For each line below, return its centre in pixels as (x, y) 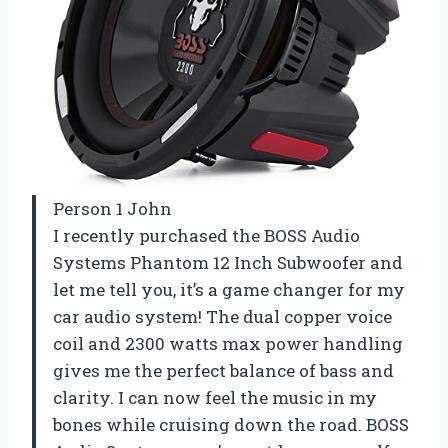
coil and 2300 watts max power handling (228, 343)
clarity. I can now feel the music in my (215, 397)
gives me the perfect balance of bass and (223, 370)
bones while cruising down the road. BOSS (231, 424)
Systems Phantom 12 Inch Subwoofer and (228, 262)
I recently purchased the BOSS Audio (206, 235)
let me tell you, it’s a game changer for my (229, 289)
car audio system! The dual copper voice (222, 316)
